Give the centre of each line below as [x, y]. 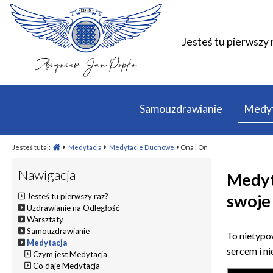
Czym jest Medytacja [70, 254]
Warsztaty [45, 219]
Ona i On [193, 147]
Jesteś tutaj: [32, 147]
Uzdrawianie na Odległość [73, 207]
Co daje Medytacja [67, 265]
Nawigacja [47, 174]
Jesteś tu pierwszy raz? [68, 196]
